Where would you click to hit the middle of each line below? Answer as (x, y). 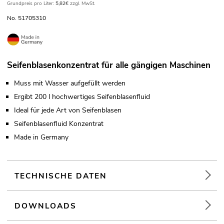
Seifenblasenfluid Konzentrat (59, 124)
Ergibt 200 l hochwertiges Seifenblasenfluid (82, 97)
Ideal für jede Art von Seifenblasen (68, 110)
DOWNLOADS (46, 206)
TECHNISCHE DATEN (61, 176)
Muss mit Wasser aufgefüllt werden (70, 83)
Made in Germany (41, 137)
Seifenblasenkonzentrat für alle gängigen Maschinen (109, 65)
